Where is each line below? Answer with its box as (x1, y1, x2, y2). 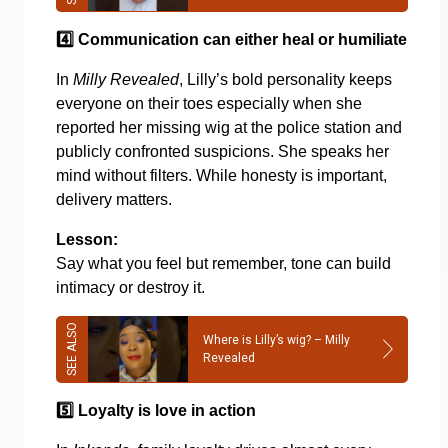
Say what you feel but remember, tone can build (56, 254, 391, 272)
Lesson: (56, 230, 118, 248)
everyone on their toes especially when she (56, 94, 362, 112)
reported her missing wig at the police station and (56, 118, 402, 136)
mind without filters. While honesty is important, (56, 166, 387, 184)
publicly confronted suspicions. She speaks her (56, 142, 389, 160)
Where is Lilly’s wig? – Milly (203, 333, 350, 348)
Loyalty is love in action (74, 401, 256, 419)
